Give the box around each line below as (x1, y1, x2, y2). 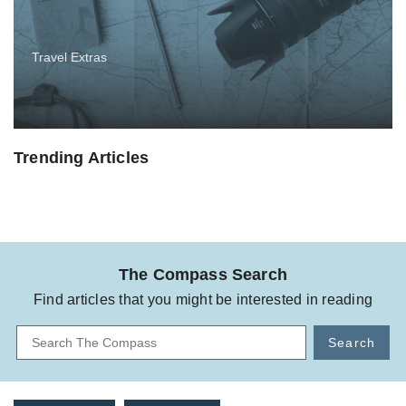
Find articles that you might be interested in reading (33, 292, 373, 308)
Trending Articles (14, 149, 150, 168)
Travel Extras (32, 50, 107, 65)
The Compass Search (119, 266, 287, 285)
